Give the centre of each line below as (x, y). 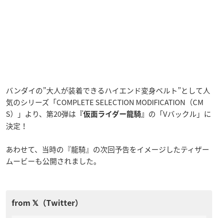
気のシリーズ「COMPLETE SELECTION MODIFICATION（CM (105, 102)
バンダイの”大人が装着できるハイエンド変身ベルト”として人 (108, 90)
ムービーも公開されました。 (53, 161)
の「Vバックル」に (180, 114)
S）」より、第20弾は (41, 114)
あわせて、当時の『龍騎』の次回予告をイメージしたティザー (108, 149)
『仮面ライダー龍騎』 (112, 114)
